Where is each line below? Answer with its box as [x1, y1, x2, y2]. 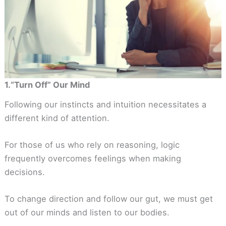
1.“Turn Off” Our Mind [4, 80, 90, 90]
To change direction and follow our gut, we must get [4, 194, 213, 204]
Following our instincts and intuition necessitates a [4, 99, 206, 109]
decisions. [4, 166, 45, 177]
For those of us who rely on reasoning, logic [4, 139, 180, 150]
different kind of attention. [4, 112, 109, 123]
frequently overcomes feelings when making [4, 153, 181, 163]
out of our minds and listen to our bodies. [4, 207, 169, 218]
